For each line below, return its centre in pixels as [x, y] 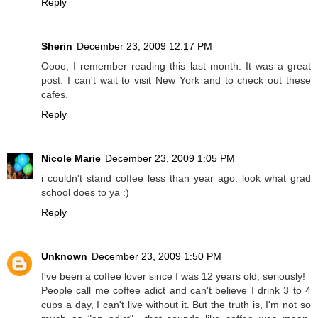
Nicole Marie [71, 158]
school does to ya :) [85, 192]
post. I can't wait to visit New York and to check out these [176, 80]
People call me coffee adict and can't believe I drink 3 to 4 [176, 290]
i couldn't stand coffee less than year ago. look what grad [176, 178]
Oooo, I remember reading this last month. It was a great [176, 66]
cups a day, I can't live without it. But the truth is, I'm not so [176, 304]
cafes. [55, 94]
